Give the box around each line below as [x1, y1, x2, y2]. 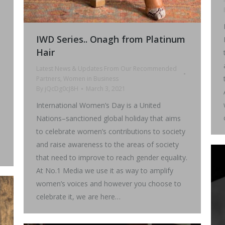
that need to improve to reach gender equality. [36, 153, 187, 163]
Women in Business [63, 74, 119, 83]
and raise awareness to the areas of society [36, 140, 179, 150]
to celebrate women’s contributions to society [36, 127, 185, 137]
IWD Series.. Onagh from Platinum [36, 33, 185, 46]
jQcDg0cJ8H [45, 84, 78, 93]
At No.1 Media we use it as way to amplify [36, 166, 173, 176]
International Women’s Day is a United [36, 100, 161, 110]
